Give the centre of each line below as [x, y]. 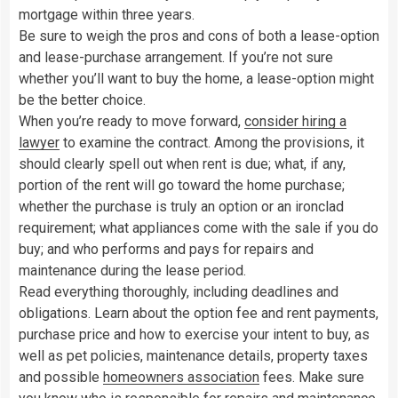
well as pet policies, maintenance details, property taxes [193, 355]
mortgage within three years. [107, 14]
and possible [61, 377]
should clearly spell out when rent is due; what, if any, [182, 163]
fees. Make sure [312, 377]
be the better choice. [82, 99]
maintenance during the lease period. [132, 270]
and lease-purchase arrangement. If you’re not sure [176, 57]
